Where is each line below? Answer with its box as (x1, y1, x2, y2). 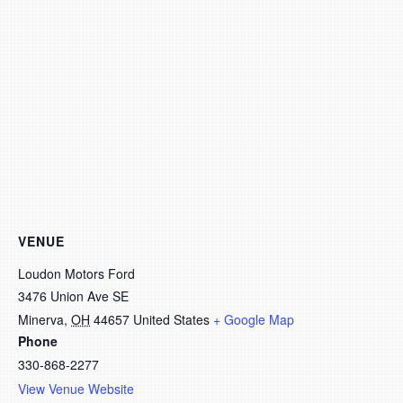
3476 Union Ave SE (18, 287, 129, 305)
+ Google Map (213, 310, 294, 328)
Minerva (18, 310, 64, 328)
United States (133, 310, 210, 328)
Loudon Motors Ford (18, 264, 135, 282)
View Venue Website (18, 380, 134, 398)
